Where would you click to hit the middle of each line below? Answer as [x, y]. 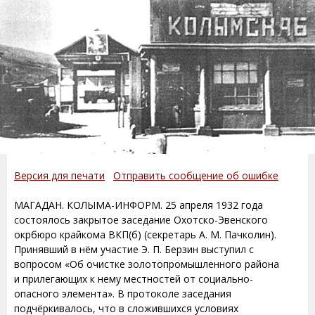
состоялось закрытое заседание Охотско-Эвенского [141, 219]
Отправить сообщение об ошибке [196, 175]
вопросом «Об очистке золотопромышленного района [147, 264]
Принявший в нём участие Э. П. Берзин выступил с [134, 249]
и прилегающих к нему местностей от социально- [134, 278]
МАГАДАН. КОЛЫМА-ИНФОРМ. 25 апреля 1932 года [139, 205]
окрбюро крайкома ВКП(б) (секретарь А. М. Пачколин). [145, 234]
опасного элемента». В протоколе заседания [123, 293]
